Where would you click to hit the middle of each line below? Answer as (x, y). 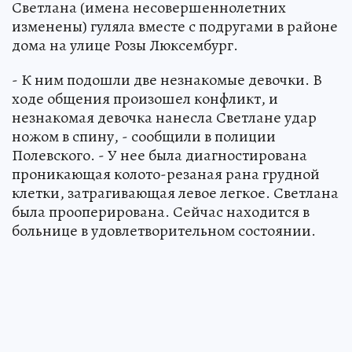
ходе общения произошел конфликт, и (145, 99)
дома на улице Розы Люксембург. (125, 46)
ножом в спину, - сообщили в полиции (144, 137)
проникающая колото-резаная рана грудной (166, 174)
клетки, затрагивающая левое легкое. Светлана (175, 193)
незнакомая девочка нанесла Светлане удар (164, 118)
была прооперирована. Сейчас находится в (161, 212)
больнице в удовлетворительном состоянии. (164, 231)
